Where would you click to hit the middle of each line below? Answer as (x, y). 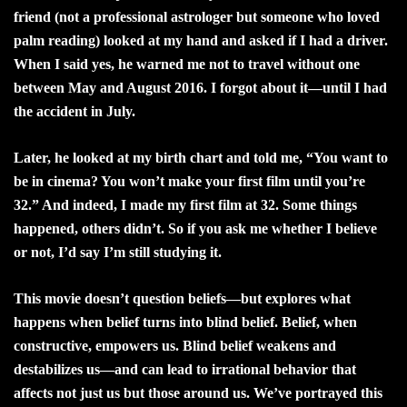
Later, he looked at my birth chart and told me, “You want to (201, 157)
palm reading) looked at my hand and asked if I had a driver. (201, 40)
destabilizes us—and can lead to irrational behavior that (185, 369)
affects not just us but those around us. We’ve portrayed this (198, 392)
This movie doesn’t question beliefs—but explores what (182, 298)
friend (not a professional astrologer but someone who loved (197, 16)
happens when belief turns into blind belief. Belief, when (185, 322)
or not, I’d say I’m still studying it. (118, 252)
